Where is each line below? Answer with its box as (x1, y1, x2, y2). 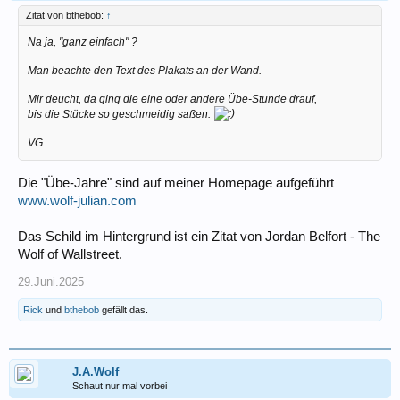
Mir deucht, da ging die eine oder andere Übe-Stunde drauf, (28, 93, 317, 106)
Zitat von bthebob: (26, 10, 106, 21)
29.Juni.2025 (18, 274, 84, 288)
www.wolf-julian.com (18, 193, 137, 208)
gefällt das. (99, 304, 148, 315)
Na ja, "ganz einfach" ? (28, 36, 137, 49)
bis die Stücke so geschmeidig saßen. (28, 108, 213, 121)
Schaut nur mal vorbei (72, 379, 167, 391)
